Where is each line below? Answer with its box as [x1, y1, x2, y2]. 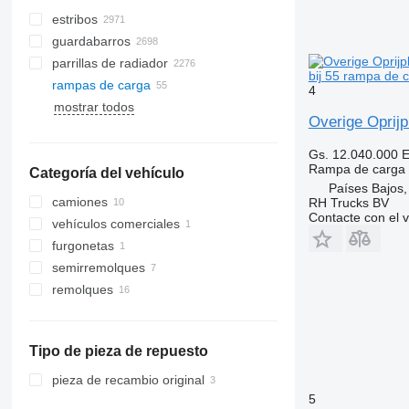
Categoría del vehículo [28, 165, 184, 181]
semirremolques [51, 260, 145, 275]
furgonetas [51, 238, 114, 253]
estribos [51, 12, 98, 26]
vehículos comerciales [51, 216, 180, 231]
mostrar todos [53, 100, 134, 114]
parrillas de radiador [51, 56, 168, 70]
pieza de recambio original [51, 372, 204, 387]
